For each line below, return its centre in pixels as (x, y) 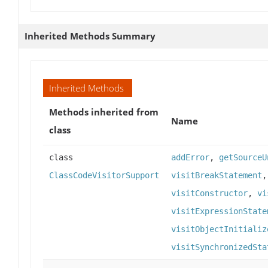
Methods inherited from (104, 112)
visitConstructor (209, 194)
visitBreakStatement (217, 176)
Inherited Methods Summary (90, 36)
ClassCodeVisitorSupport (104, 176)
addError (190, 158)
